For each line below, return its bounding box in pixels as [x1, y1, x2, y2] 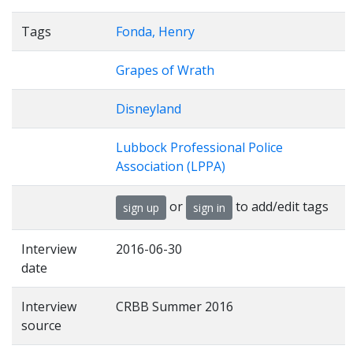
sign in [193, 200, 225, 215]
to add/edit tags [232, 197, 329, 215]
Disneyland [116, 100, 181, 117]
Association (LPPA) [116, 158, 225, 175]
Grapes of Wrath [116, 61, 214, 79]
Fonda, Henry [116, 23, 195, 40]
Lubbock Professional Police [116, 139, 283, 156]
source [21, 317, 61, 334]
